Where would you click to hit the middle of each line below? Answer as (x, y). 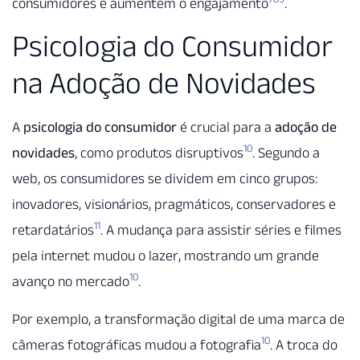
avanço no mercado (71, 282)
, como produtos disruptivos (159, 153)
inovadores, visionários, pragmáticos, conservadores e (174, 205)
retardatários (53, 230)
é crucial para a (226, 127)
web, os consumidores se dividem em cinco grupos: (165, 179)
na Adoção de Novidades (164, 83)
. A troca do (304, 344)
